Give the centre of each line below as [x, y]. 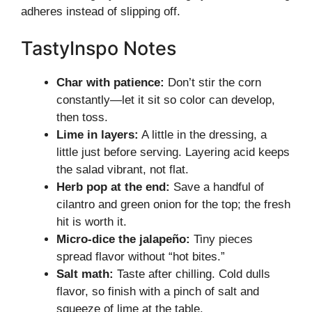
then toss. [82, 117]
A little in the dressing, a [203, 135]
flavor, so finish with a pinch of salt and [158, 291]
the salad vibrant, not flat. [123, 170]
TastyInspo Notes [99, 48]
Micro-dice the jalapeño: [123, 239]
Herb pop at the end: [113, 187]
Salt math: [85, 274]
